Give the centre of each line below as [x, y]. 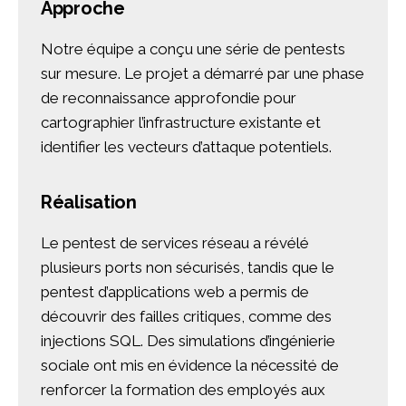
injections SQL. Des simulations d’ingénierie [188, 341]
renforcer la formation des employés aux [183, 390]
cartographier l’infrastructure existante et [181, 123]
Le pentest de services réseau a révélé [175, 243]
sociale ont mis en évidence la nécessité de [190, 366]
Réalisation [89, 203]
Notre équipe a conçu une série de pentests [193, 49]
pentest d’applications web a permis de [175, 292]
